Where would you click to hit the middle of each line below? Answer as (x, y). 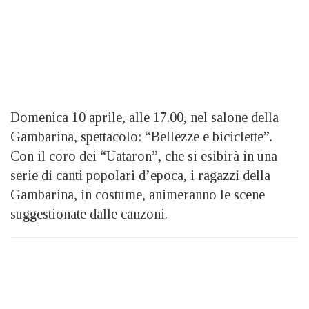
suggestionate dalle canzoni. (91, 213)
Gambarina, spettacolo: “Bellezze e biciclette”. (141, 136)
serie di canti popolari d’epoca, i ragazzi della (140, 175)
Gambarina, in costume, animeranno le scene (138, 194)
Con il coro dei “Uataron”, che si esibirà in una (144, 156)
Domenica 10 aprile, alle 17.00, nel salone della (144, 117)
